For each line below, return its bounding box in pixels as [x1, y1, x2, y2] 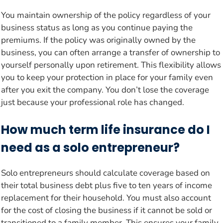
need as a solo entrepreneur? [1, 139, 180, 156]
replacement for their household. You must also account [1, 192, 211, 204]
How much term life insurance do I [1, 121, 210, 138]
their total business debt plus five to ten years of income [1, 180, 212, 192]
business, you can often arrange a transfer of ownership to [1, 46, 220, 58]
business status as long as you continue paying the [1, 21, 193, 33]
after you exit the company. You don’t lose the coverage [1, 84, 209, 96]
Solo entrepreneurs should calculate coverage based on [1, 167, 210, 179]
